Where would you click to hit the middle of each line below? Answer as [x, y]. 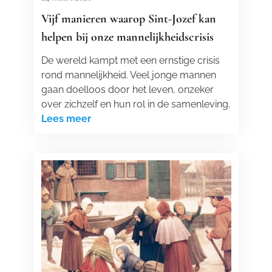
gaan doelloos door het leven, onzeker [127, 90]
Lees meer [66, 119]
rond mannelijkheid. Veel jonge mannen [128, 75]
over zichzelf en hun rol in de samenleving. [135, 104]
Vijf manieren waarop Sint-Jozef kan [128, 19]
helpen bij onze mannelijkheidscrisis [127, 37]
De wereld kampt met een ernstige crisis [130, 60]
